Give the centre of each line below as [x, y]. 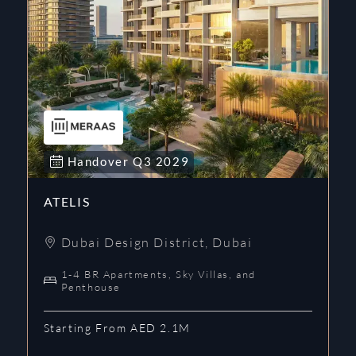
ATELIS [67, 201]
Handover [100, 161]
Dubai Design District [133, 242]
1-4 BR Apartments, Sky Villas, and [158, 274]
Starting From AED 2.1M [117, 327]
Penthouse [91, 286]
